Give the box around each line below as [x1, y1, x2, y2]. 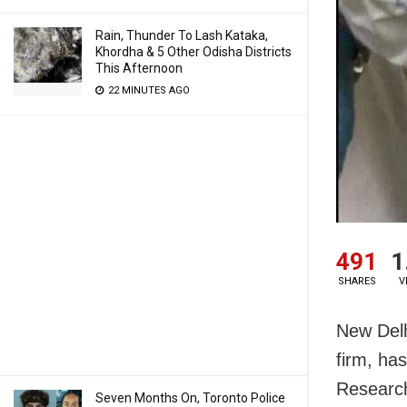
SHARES [337, 274, 376, 287]
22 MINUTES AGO [105, 84, 190, 96]
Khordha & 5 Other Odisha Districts [95, 45, 292, 59]
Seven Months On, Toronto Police [95, 391, 285, 405]
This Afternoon [95, 61, 183, 75]
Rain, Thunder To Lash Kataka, [95, 28, 268, 43]
